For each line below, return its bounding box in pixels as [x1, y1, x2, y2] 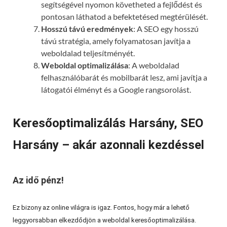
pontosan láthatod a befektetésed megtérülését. [41, 12, 208, 22]
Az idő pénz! [13, 174, 64, 185]
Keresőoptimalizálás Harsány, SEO [13, 116, 203, 130]
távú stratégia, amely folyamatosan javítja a [41, 36, 191, 46]
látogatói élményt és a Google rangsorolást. [41, 85, 191, 95]
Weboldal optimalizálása [41, 60, 128, 70]
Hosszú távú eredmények [41, 24, 133, 34]
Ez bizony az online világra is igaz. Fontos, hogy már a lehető [13, 203, 190, 211]
